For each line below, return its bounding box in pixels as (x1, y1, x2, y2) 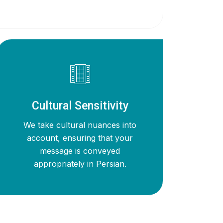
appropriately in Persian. (33, 158, 126, 169)
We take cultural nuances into (23, 119, 137, 130)
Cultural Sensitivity (31, 99, 128, 112)
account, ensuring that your (27, 132, 133, 143)
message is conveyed (40, 145, 120, 156)
